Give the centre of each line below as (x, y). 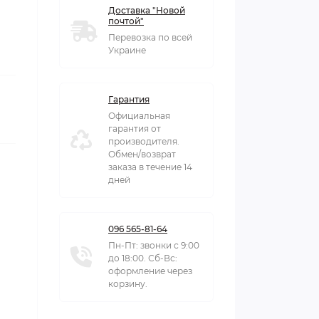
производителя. (144, 142)
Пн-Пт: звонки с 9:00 (154, 246)
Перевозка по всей (150, 38)
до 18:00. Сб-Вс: (143, 258)
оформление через (150, 271)
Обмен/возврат (142, 155)
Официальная (139, 116)
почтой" (126, 21)
